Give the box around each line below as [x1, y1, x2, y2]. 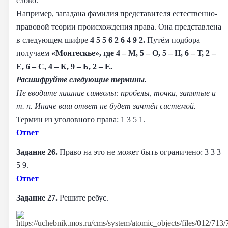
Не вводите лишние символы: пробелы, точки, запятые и [16, 88, 216, 98]
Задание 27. [16, 192, 60, 203]
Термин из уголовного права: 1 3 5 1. [16, 114, 145, 124]
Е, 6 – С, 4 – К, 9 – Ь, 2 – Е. [16, 61, 112, 71]
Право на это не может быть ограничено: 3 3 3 [60, 147, 221, 157]
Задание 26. [16, 147, 60, 157]
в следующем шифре [16, 35, 90, 45]
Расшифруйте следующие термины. [16, 74, 147, 84]
